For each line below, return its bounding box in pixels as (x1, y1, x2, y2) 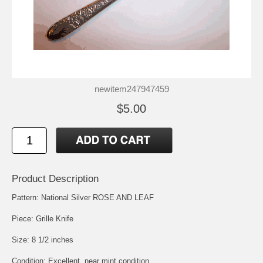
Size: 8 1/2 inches (12, 235, 73, 244)
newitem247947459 (94, 83, 169, 94)
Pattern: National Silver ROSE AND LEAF (12, 193, 154, 202)
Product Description (12, 173, 99, 184)
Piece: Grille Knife (12, 214, 73, 223)
